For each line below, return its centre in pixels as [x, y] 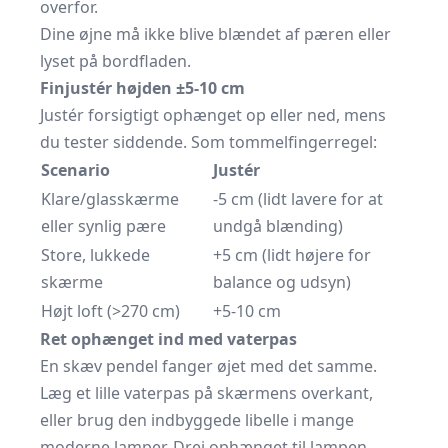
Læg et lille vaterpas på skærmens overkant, [206, 393]
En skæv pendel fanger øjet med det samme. [208, 366]
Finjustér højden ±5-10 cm [142, 88]
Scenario [75, 170]
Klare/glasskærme [110, 199]
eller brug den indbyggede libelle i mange [197, 420]
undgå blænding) [278, 226]
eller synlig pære [103, 226]
